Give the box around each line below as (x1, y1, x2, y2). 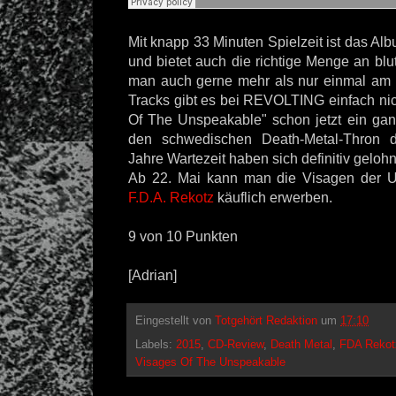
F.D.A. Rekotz (128, 189, 217, 205)
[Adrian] (128, 267, 177, 283)
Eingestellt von (135, 314, 215, 328)
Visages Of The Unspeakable (135, 355, 286, 369)
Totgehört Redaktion (215, 314, 317, 328)
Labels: (135, 338, 176, 352)
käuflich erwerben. (217, 189, 332, 205)
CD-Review (208, 338, 263, 352)
